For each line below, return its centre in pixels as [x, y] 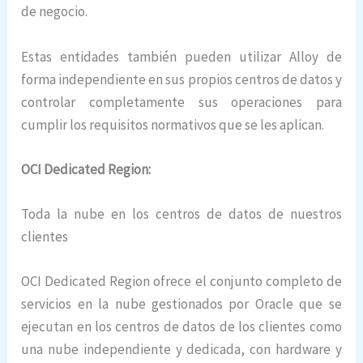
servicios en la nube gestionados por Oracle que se [181, 304]
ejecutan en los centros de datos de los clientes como [181, 327]
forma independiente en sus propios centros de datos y [181, 79]
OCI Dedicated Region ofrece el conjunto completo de [181, 282]
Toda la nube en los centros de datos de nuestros [181, 214]
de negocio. [55, 12]
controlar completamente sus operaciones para [181, 102]
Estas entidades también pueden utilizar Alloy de [181, 56]
